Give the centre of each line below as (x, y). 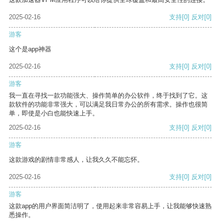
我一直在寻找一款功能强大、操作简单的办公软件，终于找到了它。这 (108, 96)
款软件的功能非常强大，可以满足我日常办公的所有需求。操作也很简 (108, 105)
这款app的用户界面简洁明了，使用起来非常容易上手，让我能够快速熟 (110, 206)
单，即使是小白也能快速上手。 (54, 113)
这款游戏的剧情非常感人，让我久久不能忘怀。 (76, 160)
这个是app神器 (30, 49)
